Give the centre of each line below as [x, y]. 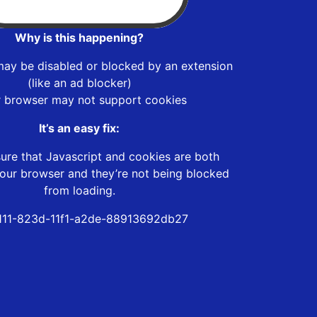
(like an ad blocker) [79, 82]
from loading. [79, 190]
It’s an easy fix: [79, 128]
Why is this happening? [79, 37]
